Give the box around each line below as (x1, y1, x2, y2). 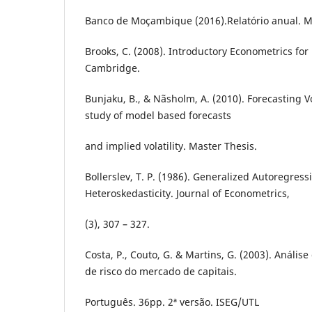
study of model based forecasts (85, 108, 231, 122)
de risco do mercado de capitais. (85, 265, 237, 279)
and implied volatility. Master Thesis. (85, 139, 257, 153)
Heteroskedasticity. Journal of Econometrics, (85, 186, 290, 200)
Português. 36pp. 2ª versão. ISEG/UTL (85, 295, 259, 309)
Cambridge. (85, 61, 140, 75)
